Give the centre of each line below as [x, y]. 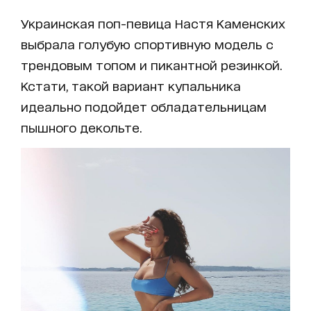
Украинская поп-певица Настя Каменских [153, 23]
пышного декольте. [81, 127]
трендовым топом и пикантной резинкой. [151, 65]
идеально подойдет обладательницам [144, 106]
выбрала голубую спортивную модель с [147, 44]
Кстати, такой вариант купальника [131, 85]
